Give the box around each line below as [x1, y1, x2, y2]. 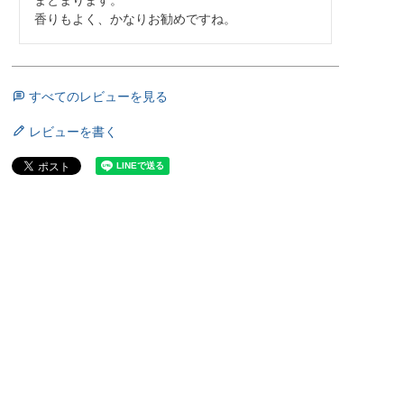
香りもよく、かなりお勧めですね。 [33, 11, 236, 26]
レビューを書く [28, 124, 117, 139]
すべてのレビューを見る [28, 88, 168, 104]
